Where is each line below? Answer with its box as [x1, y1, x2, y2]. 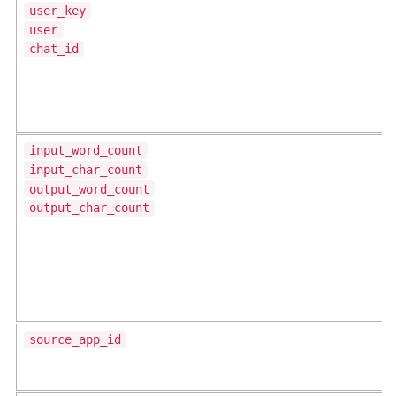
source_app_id [29, 332, 121, 347]
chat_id [29, 42, 79, 57]
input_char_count [29, 162, 142, 177]
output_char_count [29, 201, 149, 216]
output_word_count [29, 181, 149, 196]
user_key [29, 3, 86, 18]
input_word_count [29, 143, 142, 158]
